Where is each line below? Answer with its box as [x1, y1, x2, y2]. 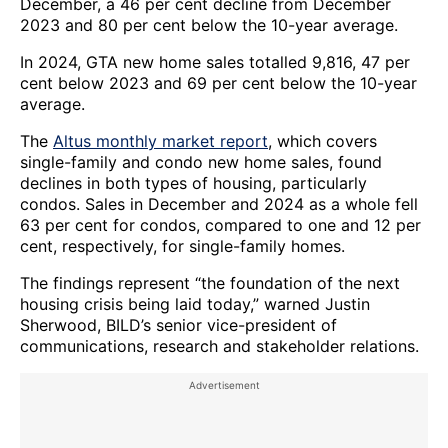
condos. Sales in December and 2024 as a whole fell [20, 193, 418, 214]
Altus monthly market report [53, 130, 268, 151]
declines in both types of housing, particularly [20, 172, 367, 193]
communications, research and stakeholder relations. [20, 335, 419, 356]
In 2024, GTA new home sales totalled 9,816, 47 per [20, 51, 410, 72]
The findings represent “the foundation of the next [20, 272, 400, 293]
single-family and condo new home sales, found [20, 151, 382, 172]
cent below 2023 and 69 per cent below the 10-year [20, 72, 417, 93]
